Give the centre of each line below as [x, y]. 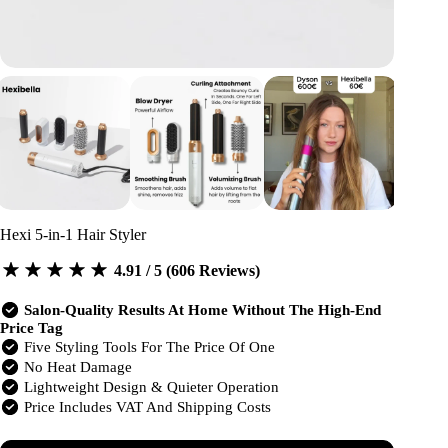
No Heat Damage [76, 367]
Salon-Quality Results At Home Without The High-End [202, 310]
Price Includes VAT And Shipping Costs [145, 407]
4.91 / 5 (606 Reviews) [185, 270]
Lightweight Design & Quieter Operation [149, 387]
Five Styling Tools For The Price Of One [147, 347]
